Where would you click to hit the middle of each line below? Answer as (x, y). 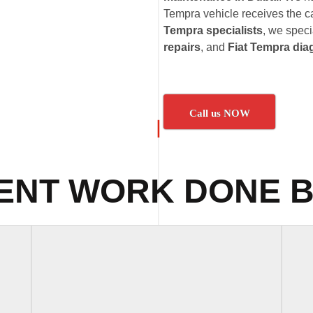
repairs (182, 47)
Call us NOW (219, 113)
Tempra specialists (213, 30)
